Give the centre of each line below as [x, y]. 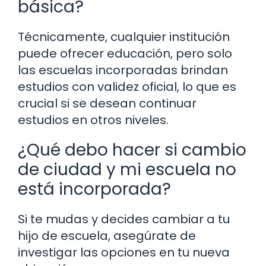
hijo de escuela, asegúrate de [107, 235]
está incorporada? [94, 189]
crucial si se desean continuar [107, 103]
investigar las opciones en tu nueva [124, 252]
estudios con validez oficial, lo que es [127, 86]
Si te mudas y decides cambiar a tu [124, 219]
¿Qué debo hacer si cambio [132, 150]
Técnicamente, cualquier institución [124, 37]
